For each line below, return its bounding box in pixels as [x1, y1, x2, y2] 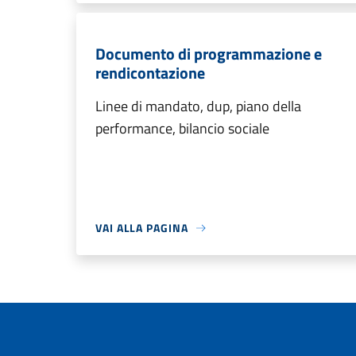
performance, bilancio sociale [95, 118, 269, 139]
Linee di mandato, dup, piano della [95, 95, 301, 117]
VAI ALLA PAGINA [95, 219, 188, 236]
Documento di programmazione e [95, 41, 322, 66]
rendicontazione [95, 60, 205, 85]
